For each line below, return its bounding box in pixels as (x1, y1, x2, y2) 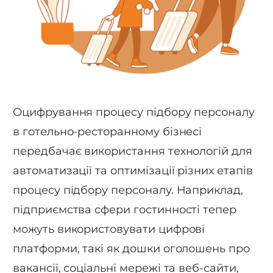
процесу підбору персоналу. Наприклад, (13, 183, 244, 197)
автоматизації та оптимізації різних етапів (13, 164, 253, 178)
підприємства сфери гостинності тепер (13, 203, 237, 217)
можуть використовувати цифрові (13, 222, 205, 236)
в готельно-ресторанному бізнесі (13, 125, 202, 139)
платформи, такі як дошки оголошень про (13, 242, 250, 256)
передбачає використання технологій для (13, 144, 252, 158)
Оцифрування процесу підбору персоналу (13, 105, 255, 119)
